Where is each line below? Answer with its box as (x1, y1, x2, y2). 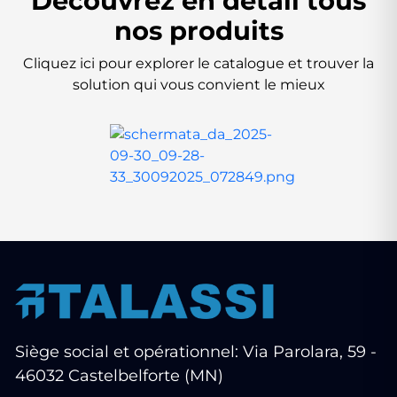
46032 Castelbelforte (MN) (15, 366, 223, 385)
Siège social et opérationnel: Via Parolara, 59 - (15, 342, 377, 362)
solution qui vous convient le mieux (72, 76, 325, 93)
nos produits (113, 15, 284, 46)
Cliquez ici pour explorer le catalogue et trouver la (23, 55, 374, 72)
